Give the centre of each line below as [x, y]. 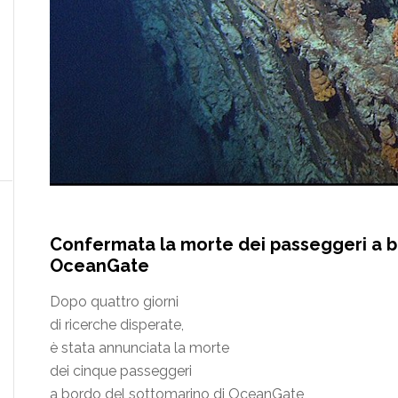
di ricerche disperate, [117, 325]
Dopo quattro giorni [114, 302]
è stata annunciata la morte [139, 348]
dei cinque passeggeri [121, 371]
